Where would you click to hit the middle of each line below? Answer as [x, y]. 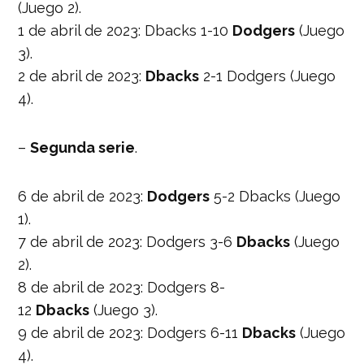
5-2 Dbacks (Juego [275, 196]
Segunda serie [83, 147]
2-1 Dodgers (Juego [268, 76]
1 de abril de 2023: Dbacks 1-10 [126, 30]
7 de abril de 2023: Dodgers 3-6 [128, 241]
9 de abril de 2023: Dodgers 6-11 [130, 332]
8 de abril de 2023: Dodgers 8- [122, 287]
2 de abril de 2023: [82, 76]
